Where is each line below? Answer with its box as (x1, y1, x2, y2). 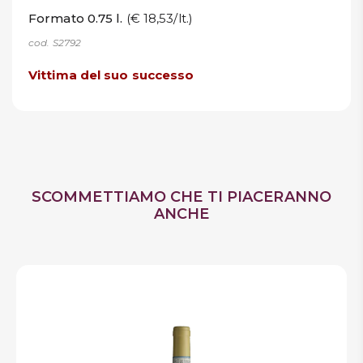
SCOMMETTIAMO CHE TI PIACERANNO (31, 188, 331, 207)
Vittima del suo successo (28, 66, 194, 83)
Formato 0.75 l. (28, 10, 126, 26)
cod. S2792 (28, 36, 81, 49)
